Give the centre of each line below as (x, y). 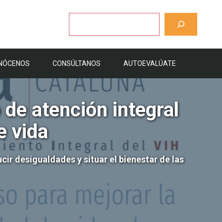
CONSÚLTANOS (77, 63)
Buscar (78, 17)
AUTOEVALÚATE (150, 63)
